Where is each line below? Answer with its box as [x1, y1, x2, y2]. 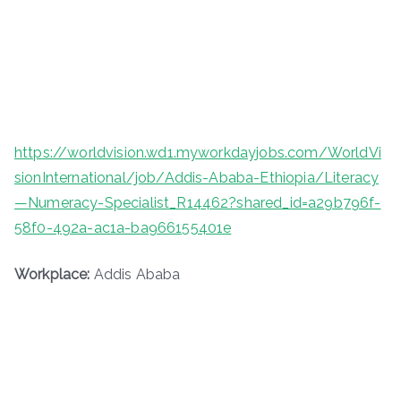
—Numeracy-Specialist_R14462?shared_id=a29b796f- [14, 193, 381, 211]
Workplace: [14, 265, 90, 283]
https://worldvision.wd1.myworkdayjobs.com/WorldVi [14, 143, 381, 161]
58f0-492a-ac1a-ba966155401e [14, 218, 232, 236]
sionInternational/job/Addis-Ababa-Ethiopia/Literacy [14, 168, 380, 186]
